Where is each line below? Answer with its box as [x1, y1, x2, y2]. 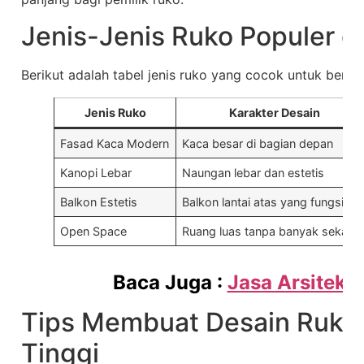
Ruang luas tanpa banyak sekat [182, 223, 353, 238]
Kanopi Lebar [60, 165, 132, 180]
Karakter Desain [229, 105, 320, 119]
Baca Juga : [112, 270, 227, 294]
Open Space [60, 223, 128, 238]
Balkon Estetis [60, 194, 138, 209]
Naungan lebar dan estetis [182, 165, 325, 180]
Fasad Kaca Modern [60, 136, 170, 150]
